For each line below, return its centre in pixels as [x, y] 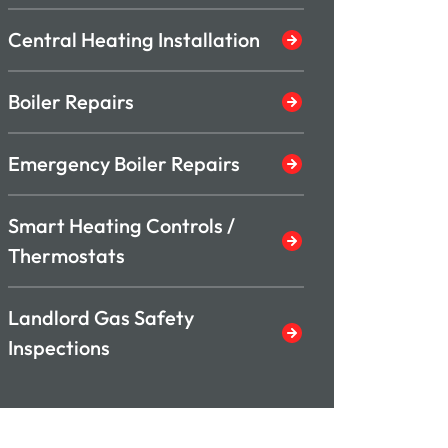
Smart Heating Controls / [121, 225]
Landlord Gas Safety [101, 317]
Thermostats [66, 255]
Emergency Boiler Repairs [124, 163]
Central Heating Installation [134, 39]
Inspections [59, 347]
